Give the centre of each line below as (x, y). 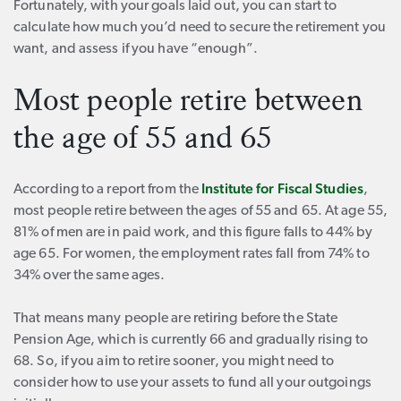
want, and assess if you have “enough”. (136, 49)
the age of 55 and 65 (143, 138)
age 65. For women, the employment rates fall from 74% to (192, 254)
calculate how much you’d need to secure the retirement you (200, 28)
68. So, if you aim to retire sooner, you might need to (174, 362)
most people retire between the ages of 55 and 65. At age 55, (201, 211)
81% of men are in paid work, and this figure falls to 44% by (193, 233)
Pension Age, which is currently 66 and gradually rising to (191, 340)
